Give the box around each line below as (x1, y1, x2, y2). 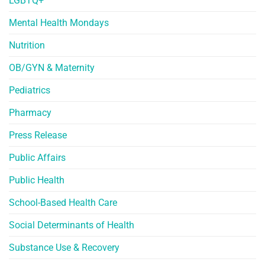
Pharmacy (9, 107, 51, 119)
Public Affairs (9, 152, 66, 164)
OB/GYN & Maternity (9, 62, 95, 74)
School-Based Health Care (9, 197, 117, 209)
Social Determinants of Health (9, 219, 134, 231)
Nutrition (9, 40, 45, 51)
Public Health (9, 174, 64, 186)
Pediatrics (9, 85, 50, 96)
